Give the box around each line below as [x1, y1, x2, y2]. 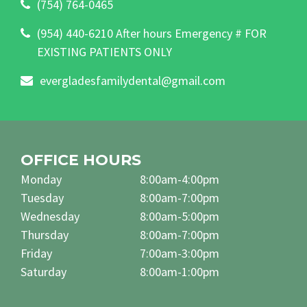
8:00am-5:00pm [140, 208, 220, 224]
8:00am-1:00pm [140, 263, 220, 280]
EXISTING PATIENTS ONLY [37, 43, 172, 60]
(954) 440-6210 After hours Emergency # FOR [37, 25, 267, 41]
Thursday [21, 226, 69, 243]
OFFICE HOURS [21, 150, 141, 169]
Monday [21, 171, 62, 187]
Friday [21, 245, 52, 261]
